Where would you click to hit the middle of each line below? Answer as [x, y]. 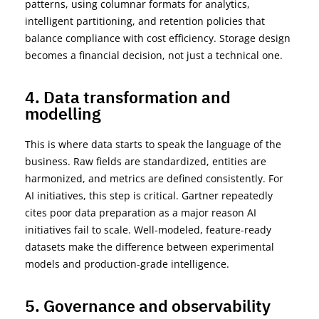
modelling [63, 113]
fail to [88, 229]
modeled [179, 229]
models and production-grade [98, 263]
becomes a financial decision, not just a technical [143, 55]
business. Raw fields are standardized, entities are [146, 161]
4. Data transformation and [128, 96]
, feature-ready [236, 229]
